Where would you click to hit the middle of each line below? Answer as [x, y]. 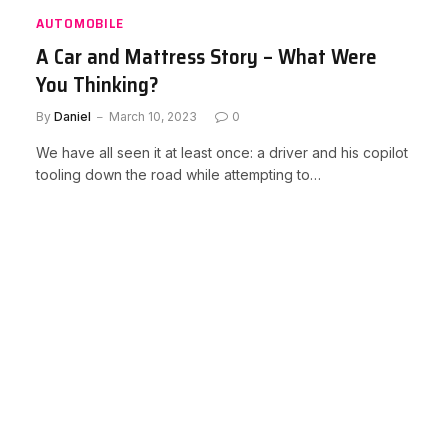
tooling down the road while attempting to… [178, 174]
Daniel [72, 116]
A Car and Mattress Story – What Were [206, 56]
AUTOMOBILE [80, 23]
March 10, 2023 [153, 116]
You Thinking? [97, 84]
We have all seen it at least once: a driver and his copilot [222, 152]
